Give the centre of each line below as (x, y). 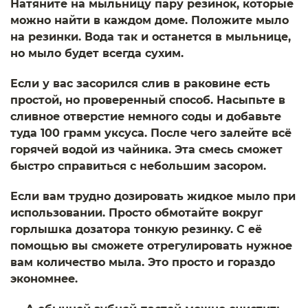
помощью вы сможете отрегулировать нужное (151, 246)
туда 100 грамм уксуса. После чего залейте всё (151, 133)
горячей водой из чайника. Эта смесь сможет (146, 150)
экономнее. (44, 279)
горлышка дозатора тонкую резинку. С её (136, 229)
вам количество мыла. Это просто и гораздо (143, 262)
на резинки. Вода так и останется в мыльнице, (151, 37)
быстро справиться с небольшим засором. (138, 166)
